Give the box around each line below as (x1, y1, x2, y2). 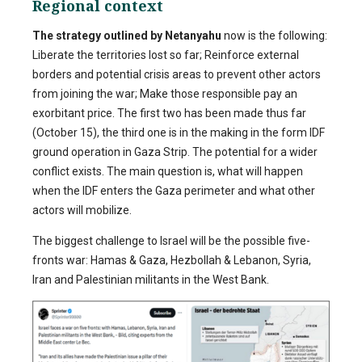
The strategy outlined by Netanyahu (32, 28, 221, 42)
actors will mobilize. (32, 203, 132, 217)
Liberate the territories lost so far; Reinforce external (32, 48, 299, 61)
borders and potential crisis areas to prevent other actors (32, 67, 321, 81)
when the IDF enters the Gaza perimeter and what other (32, 183, 315, 197)
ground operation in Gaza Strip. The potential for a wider (32, 145, 318, 158)
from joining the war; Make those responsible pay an (32, 86, 297, 100)
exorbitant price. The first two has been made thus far (32, 106, 306, 120)
